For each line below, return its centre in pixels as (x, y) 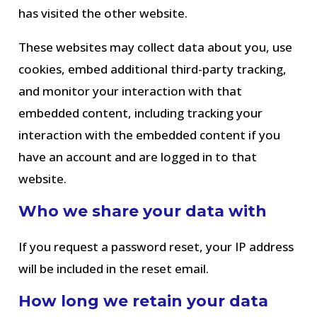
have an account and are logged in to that (138, 157)
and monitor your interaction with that (131, 91)
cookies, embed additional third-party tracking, (153, 69)
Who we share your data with (143, 211)
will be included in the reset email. (114, 269)
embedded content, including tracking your (141, 113)
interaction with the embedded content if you (150, 135)
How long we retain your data (144, 301)
